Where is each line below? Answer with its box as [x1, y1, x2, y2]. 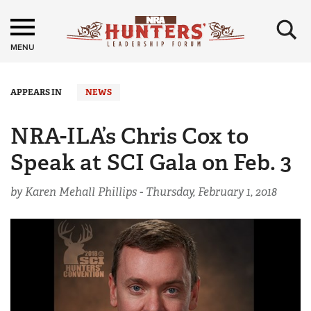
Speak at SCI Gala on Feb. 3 [10, 148, 292, 177]
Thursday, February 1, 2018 [146, 185, 277, 199]
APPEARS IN [10, 87, 62, 98]
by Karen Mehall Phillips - [10, 185, 146, 199]
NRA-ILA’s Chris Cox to [10, 121, 249, 151]
